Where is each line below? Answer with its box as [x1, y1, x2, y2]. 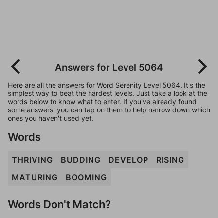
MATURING [12, 172, 58, 182]
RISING [156, 155, 184, 164]
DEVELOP [109, 155, 148, 164]
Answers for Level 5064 [55, 61, 163, 73]
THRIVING [12, 155, 53, 164]
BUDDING [61, 155, 101, 164]
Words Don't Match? [8, 198, 111, 211]
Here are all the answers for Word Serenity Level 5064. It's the [8, 81, 205, 89]
